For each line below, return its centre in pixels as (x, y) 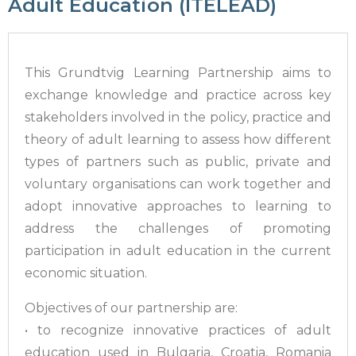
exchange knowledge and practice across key (178, 95)
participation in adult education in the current (178, 251)
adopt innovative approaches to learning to (178, 206)
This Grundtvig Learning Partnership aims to (178, 73)
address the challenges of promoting (178, 228)
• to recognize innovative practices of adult (178, 330)
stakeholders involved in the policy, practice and (178, 117)
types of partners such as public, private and (178, 162)
